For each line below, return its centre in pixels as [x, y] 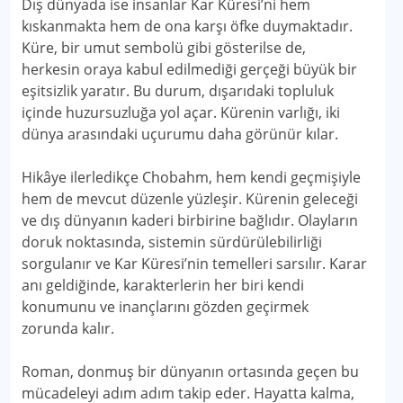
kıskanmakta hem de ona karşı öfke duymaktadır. [187, 26]
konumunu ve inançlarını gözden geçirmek [165, 307]
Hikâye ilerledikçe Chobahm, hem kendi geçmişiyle [191, 177]
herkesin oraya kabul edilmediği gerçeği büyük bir [189, 69]
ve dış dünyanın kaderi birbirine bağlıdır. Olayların [190, 220]
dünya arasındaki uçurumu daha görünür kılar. [180, 134]
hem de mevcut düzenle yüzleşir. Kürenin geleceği [190, 199]
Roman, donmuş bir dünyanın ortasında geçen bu [190, 372]
